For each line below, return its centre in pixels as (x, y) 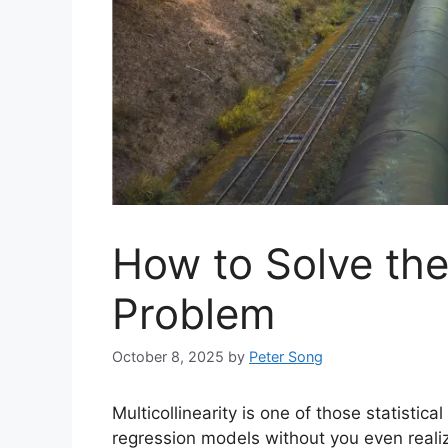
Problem (194, 314)
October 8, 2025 (168, 357)
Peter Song (286, 357)
